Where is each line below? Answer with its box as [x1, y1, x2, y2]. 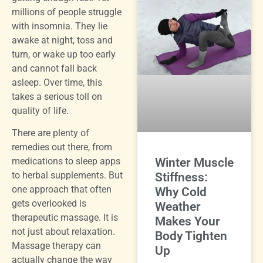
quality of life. [12, 105, 69, 116]
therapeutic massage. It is [12, 212, 118, 224]
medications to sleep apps [12, 156, 120, 167]
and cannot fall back [12, 63, 97, 74]
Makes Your [155, 214, 220, 229]
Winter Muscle [155, 156, 234, 170]
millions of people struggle [12, 6, 122, 18]
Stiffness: [155, 170, 208, 185]
